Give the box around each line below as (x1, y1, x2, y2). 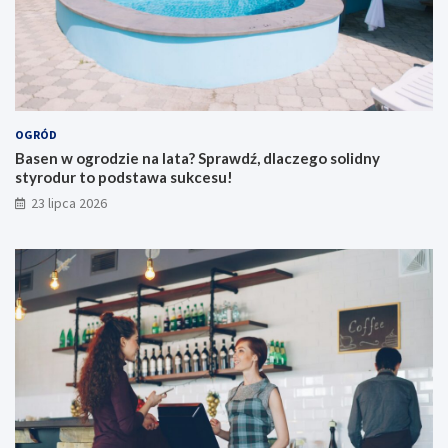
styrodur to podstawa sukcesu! (15, 168, 233, 187)
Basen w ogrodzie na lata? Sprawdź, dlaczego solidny (15, 149, 380, 168)
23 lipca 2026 (31, 194, 107, 213)
